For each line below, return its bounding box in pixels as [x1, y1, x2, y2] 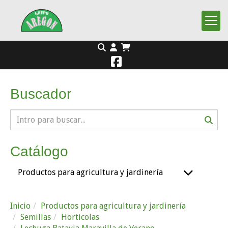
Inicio [10, 201, 31, 211]
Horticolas [61, 212, 99, 222]
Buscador [10, 86, 71, 102]
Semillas [20, 212, 51, 222]
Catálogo [10, 144, 68, 159]
